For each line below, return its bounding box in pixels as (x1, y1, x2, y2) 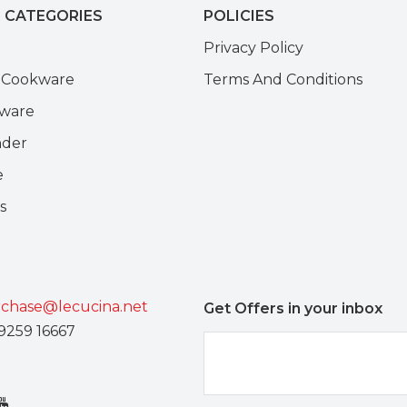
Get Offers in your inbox (203, 299, 382, 317)
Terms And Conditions (203, 70, 362, 88)
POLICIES (203, 6, 274, 25)
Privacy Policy (203, 38, 303, 56)
